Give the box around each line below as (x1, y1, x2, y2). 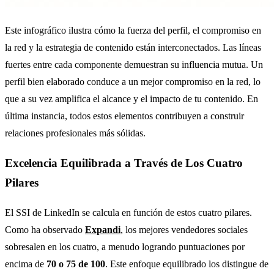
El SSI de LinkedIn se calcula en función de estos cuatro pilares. (5, 207, 252, 218)
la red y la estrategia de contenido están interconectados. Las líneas (5, 42, 261, 53)
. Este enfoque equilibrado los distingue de (105, 258, 268, 269)
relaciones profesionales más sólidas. (5, 128, 146, 139)
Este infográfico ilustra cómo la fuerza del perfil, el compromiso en (5, 25, 261, 36)
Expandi (85, 224, 120, 235)
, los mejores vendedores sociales (120, 224, 248, 235)
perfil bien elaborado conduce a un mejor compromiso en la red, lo (5, 76, 261, 87)
